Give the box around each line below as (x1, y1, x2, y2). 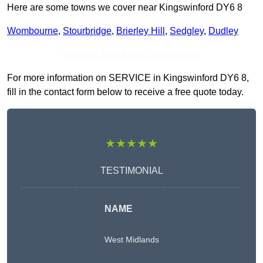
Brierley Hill (116, 26, 165, 36)
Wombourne (7, 26, 58, 36)
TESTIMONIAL (100, 166, 163, 176)
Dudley (208, 26, 238, 36)
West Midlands (104, 235, 159, 245)
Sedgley (170, 26, 204, 36)
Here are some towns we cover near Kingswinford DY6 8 (7, 2, 242, 13)
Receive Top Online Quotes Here (63, 49, 200, 60)
